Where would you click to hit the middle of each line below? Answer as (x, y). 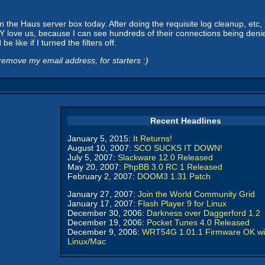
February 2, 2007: (102, 176)
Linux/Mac (87, 241)
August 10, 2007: (101, 148)
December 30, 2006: (107, 213)
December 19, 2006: (107, 222)
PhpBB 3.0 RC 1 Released (173, 167)
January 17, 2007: (103, 203)
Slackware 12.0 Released (165, 157)
